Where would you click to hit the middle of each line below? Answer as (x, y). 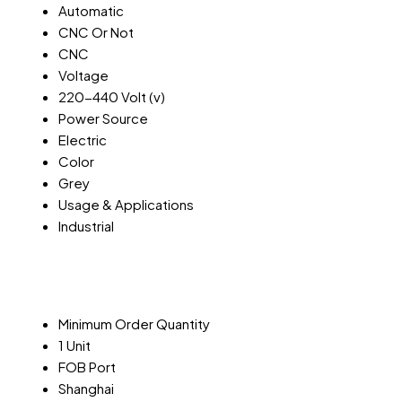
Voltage (83, 74)
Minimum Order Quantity (134, 324)
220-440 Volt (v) (112, 96)
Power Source (103, 118)
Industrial (86, 225)
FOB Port (87, 367)
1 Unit (74, 345)
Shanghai (86, 389)
